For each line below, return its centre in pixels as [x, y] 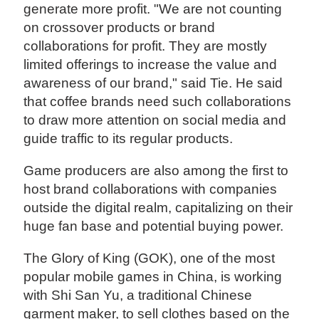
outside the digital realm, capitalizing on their [158, 207]
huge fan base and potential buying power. [156, 226]
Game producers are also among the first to [156, 170]
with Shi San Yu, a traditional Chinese [138, 295]
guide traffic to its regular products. [129, 138]
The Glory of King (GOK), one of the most [150, 258]
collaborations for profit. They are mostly [146, 46]
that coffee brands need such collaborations [158, 101]
